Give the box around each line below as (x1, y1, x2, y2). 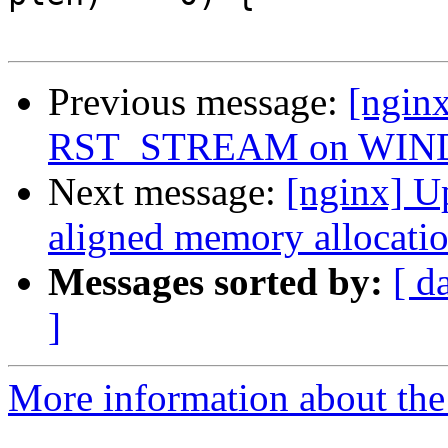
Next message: (48, 170, 286, 214)
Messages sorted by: (48, 260, 383, 304)
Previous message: (48, 80, 348, 124)
